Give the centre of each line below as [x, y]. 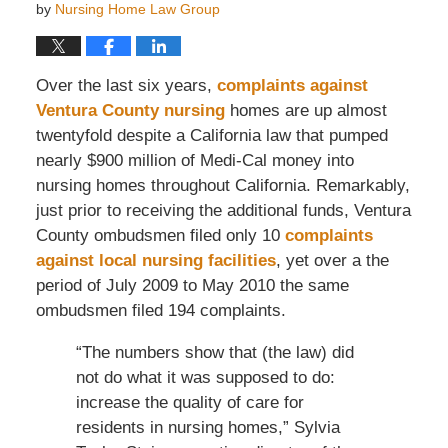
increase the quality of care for [189, 402]
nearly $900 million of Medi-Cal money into [194, 160]
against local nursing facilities [155, 260]
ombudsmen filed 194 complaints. [160, 310]
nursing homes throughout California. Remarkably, [222, 185]
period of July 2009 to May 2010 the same [192, 285]
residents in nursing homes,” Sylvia [207, 427]
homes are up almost [308, 110]
